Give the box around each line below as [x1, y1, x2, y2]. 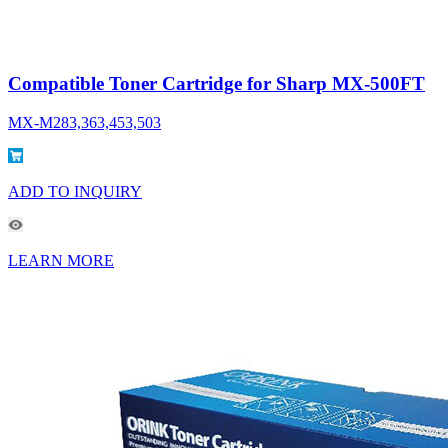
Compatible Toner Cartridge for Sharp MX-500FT [8, 72, 425, 94]
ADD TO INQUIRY [8, 182, 142, 200]
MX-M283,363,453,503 [8, 113, 161, 131]
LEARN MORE [8, 251, 114, 269]
